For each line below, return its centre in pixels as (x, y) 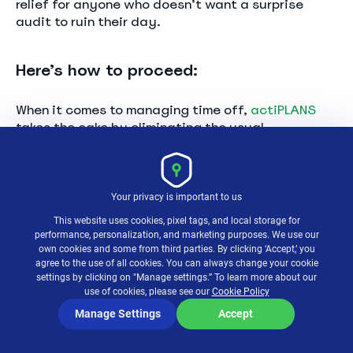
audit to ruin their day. (88, 21)
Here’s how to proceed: (107, 70)
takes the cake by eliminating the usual (140, 127)
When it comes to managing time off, (133, 110)
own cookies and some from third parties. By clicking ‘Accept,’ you (176, 249)
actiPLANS (283, 110)
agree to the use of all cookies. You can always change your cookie (176, 263)
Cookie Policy (240, 292)
